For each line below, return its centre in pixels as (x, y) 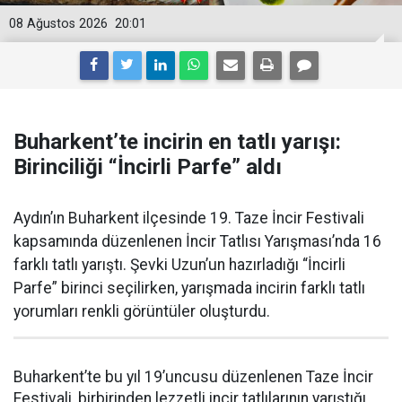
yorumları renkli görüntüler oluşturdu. (142, 311)
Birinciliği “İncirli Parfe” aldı (148, 166)
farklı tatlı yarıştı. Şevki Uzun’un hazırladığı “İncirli (179, 264)
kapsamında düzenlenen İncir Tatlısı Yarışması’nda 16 (197, 241)
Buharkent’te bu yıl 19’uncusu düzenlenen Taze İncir (193, 376)
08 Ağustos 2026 (58, 23)
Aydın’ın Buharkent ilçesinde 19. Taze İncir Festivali (189, 218)
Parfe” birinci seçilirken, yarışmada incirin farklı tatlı (189, 288)
